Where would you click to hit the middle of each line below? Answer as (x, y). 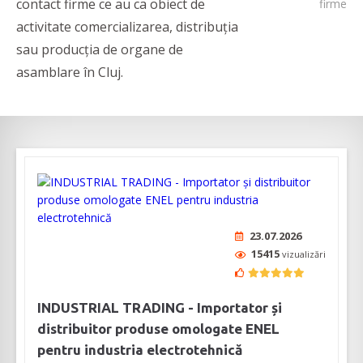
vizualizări (304, 254)
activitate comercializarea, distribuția (127, 27)
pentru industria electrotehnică (140, 350)
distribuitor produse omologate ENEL (158, 329)
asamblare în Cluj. (70, 73)
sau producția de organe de (100, 50)
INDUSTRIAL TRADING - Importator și (160, 308)
